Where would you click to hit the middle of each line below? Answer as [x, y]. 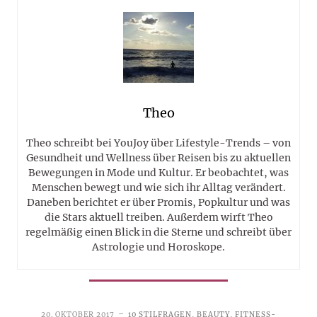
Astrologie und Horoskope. [158, 247]
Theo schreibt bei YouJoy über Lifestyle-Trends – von [158, 143]
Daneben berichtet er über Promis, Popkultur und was [158, 203]
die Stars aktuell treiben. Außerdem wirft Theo [158, 218]
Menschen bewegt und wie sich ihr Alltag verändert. [158, 188]
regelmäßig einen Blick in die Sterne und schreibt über [158, 232]
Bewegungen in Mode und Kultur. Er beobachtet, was [158, 173]
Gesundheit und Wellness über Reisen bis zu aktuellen [158, 158]
